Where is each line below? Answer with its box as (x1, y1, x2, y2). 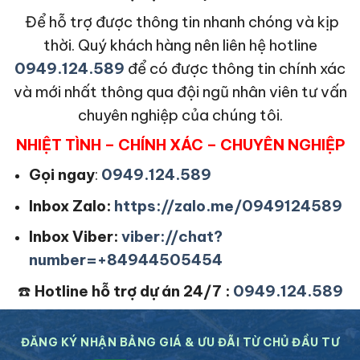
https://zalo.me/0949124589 (113, 195, 342, 215)
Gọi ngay (28, 165, 95, 185)
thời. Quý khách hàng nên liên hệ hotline (43, 35, 317, 55)
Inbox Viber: (28, 227, 121, 247)
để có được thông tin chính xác (125, 59, 346, 79)
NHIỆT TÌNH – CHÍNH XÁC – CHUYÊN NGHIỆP (15, 135, 345, 155)
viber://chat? (121, 227, 223, 247)
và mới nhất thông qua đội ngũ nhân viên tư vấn (13, 82, 347, 102)
